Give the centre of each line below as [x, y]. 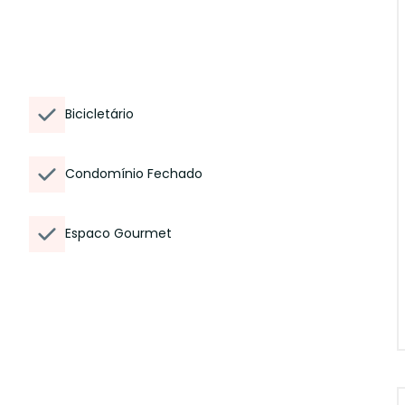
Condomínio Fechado [134, 174]
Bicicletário [99, 114]
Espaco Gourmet [118, 233]
